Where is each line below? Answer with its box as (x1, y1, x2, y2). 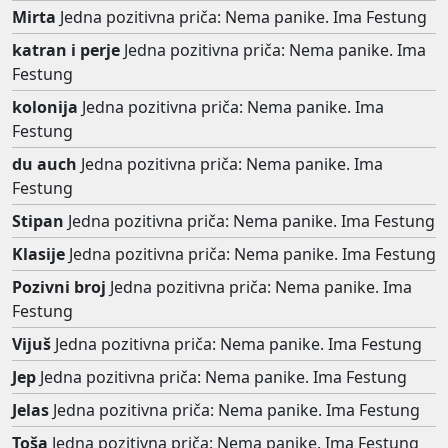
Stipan (12, 209, 64, 232)
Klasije (12, 242, 65, 265)
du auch (12, 152, 77, 175)
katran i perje (12, 38, 120, 61)
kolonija (12, 95, 78, 118)
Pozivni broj (12, 275, 106, 298)
